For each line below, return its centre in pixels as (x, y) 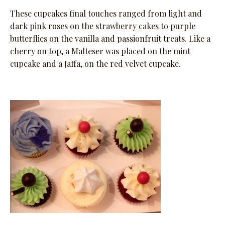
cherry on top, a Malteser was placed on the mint (100, 51)
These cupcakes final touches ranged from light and (106, 14)
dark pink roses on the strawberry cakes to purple (103, 26)
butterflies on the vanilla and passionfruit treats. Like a (110, 39)
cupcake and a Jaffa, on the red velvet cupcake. (95, 64)
